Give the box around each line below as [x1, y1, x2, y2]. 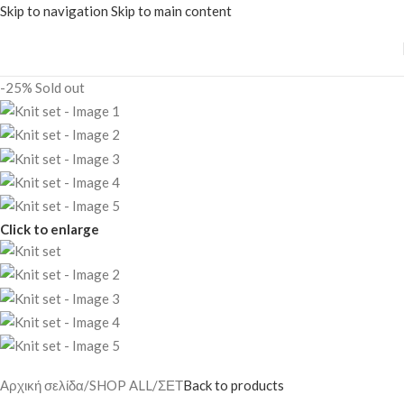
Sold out [35, 79, 85, 96]
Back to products [183, 377, 284, 394]
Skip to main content [111, 3, 232, 19]
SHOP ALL [89, 377, 152, 394]
